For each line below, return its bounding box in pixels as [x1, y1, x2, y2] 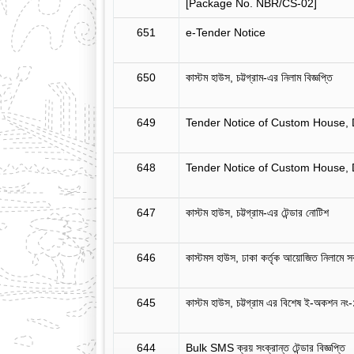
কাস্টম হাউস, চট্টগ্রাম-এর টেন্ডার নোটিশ [186, 206, 329, 219]
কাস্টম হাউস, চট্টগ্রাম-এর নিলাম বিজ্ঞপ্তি [186, 71, 333, 84]
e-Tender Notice [186, 26, 265, 39]
